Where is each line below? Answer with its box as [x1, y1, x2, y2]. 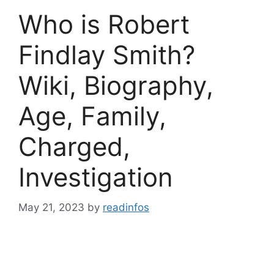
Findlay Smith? [18, 39, 195, 70]
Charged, [18, 131, 130, 162]
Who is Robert [18, 9, 190, 40]
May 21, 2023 [18, 201, 84, 213]
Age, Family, [18, 100, 166, 131]
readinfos [103, 201, 149, 213]
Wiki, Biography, [18, 70, 213, 101]
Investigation [18, 161, 173, 193]
